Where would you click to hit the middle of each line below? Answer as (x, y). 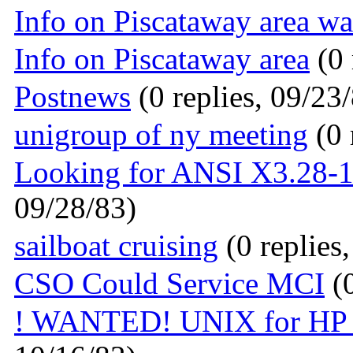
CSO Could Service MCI (169, 284)
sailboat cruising (116, 246)
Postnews (72, 97)
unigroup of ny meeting (161, 135)
